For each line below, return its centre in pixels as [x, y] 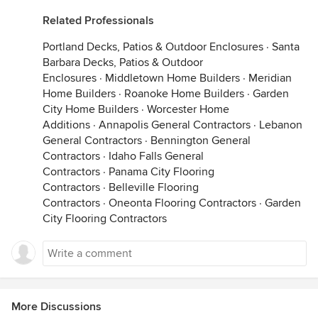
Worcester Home [188, 109]
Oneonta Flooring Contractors [182, 203]
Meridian [270, 78]
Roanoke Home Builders [184, 93]
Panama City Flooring [161, 171]
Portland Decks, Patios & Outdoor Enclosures [153, 46]
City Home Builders [91, 109]
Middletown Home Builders [172, 78]
